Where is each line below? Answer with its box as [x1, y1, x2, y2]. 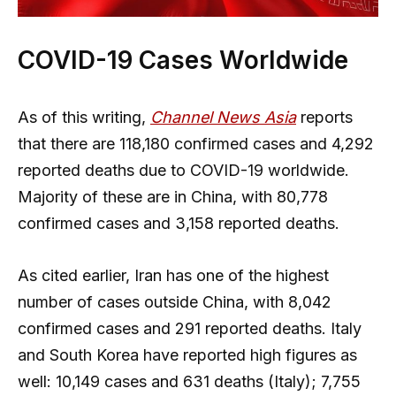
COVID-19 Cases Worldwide [18, 45, 348, 76]
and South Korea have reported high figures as [18, 346, 357, 365]
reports [296, 108, 353, 127]
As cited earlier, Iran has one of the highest [18, 266, 329, 286]
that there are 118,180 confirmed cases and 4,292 [18, 134, 374, 154]
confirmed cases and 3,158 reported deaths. [18, 214, 339, 233]
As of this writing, [18, 108, 150, 127]
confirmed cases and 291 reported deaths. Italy [18, 319, 362, 339]
